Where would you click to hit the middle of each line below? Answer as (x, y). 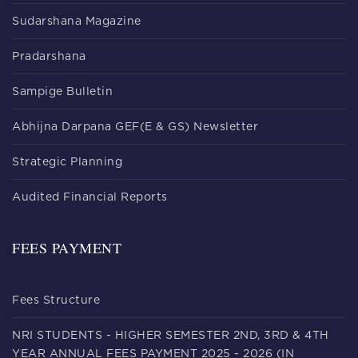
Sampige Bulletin (62, 92)
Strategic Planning (67, 163)
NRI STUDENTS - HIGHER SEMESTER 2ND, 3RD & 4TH (171, 336)
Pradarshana (49, 57)
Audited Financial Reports (90, 198)
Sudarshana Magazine (77, 22)
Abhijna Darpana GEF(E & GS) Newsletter (135, 127)
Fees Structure (56, 301)
